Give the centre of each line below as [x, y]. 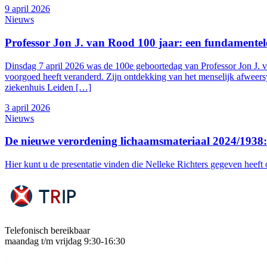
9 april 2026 [27, 9]
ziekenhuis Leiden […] [48, 87]
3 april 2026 [27, 107]
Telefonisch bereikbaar [47, 230]
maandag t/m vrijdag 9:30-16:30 [65, 241]
